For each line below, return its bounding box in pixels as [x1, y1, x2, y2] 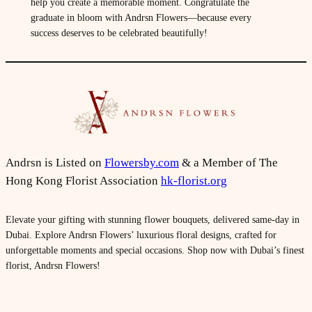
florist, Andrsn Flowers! [6, 259, 100, 271]
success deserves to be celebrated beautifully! [30, 27, 208, 39]
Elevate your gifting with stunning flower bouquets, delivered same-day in [6, 213, 299, 225]
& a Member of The [179, 155, 278, 169]
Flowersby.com [104, 155, 179, 169]
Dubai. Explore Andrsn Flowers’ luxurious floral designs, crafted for [6, 228, 276, 240]
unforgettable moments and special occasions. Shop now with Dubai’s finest [6, 244, 304, 256]
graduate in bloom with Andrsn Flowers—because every [30, 12, 251, 24]
